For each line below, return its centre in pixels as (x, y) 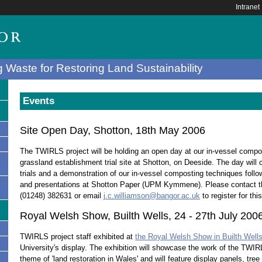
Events (39, 101)
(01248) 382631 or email (62, 196)
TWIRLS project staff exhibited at (77, 236)
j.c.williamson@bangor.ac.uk (152, 196)
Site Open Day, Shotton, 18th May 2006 (113, 131)
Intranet (248, 7)
